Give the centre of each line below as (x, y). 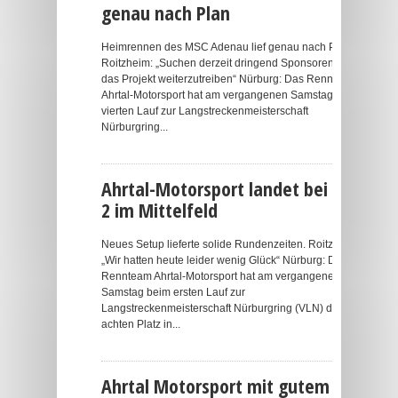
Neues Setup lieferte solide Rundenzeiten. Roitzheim (229, 244)
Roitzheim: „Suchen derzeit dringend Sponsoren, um (228, 63)
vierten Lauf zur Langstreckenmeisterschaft (205, 111)
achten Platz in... (141, 324)
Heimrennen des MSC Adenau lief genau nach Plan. (227, 47)
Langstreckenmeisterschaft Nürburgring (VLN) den (223, 308)
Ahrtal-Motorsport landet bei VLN (231, 188)
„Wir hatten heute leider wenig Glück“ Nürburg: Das (224, 260)
